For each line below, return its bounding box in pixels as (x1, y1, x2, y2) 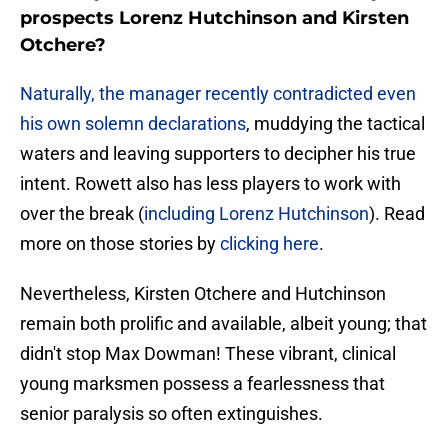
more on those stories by (20, 233, 220, 255)
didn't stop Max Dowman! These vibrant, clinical (20, 343, 396, 365)
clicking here (220, 233, 319, 255)
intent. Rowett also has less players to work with (20, 173, 401, 195)
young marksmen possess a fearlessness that (20, 373, 385, 395)
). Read (369, 203, 425, 225)
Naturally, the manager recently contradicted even (20, 83, 416, 105)
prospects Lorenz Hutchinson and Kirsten (20, 7, 409, 30)
